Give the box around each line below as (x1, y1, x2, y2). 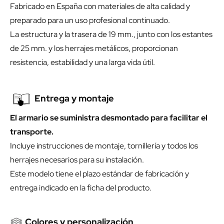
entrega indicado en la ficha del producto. (10, 182, 151, 193)
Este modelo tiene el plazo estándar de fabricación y (10, 168, 189, 179)
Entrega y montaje (32, 92, 114, 104)
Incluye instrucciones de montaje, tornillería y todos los (10, 140, 198, 151)
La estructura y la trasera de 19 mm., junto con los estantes (10, 29, 212, 40)
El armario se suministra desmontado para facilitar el (10, 112, 207, 123)
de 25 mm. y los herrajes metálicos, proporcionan (10, 43, 178, 54)
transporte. (10, 126, 53, 137)
